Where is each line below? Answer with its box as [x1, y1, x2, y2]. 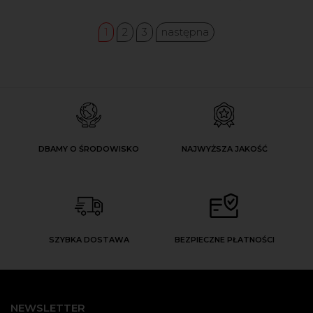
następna [161, 25, 209, 39]
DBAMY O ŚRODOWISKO [38, 144, 139, 154]
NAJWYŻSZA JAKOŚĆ [181, 144, 268, 154]
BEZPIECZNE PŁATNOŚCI [174, 235, 275, 245]
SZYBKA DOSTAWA [48, 235, 129, 245]
